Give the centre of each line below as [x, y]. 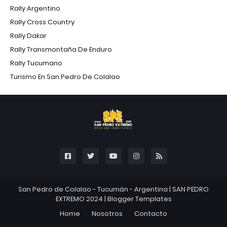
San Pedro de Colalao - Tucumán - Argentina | [95, 189]
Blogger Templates [139, 199]
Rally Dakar [28, 35]
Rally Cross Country [42, 22]
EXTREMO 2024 [79, 199]
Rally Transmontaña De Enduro [61, 49]
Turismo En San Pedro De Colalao [65, 77]
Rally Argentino [35, 8]
